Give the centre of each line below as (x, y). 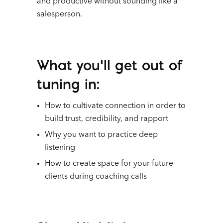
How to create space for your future (109, 164)
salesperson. (59, 14)
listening (60, 148)
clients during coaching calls (96, 176)
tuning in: (68, 84)
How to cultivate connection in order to (115, 106)
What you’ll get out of (110, 65)
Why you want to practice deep (101, 135)
